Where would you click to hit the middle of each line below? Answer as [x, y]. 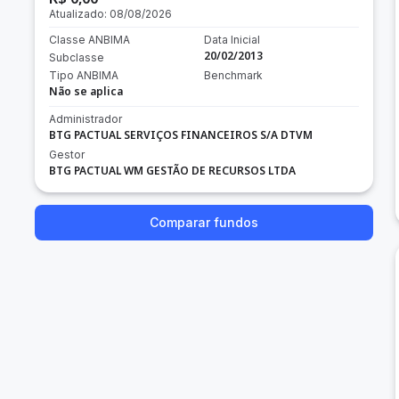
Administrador [85, 119]
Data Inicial [232, 40]
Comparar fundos [204, 222]
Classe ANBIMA [90, 40]
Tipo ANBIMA [84, 75]
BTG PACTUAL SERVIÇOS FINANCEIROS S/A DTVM [181, 135]
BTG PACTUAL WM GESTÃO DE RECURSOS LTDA [172, 171]
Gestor [67, 155]
